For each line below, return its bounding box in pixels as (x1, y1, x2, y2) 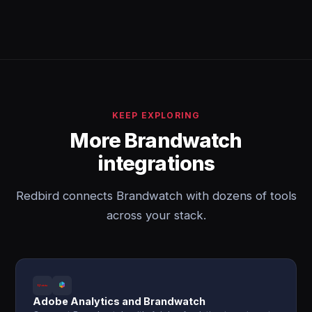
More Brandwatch (70, 128, 242, 153)
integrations (97, 151, 215, 175)
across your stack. (106, 208, 206, 222)
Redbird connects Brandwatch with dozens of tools (15, 189, 297, 203)
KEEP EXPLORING (111, 110, 201, 120)
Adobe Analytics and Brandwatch (33, 295, 206, 307)
